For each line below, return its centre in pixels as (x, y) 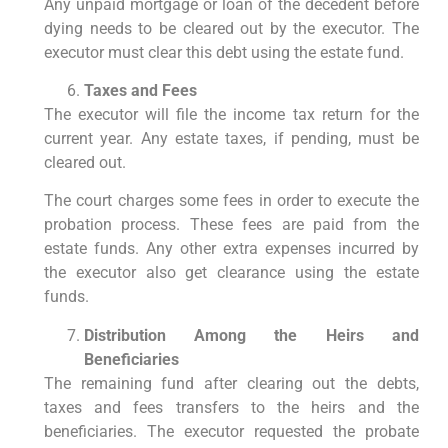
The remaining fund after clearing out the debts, (231, 383)
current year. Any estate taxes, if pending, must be (231, 139)
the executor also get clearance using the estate (231, 273)
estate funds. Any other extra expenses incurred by (231, 249)
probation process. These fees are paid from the (231, 225)
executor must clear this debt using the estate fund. (223, 52)
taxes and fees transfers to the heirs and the (231, 407)
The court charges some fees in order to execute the (231, 201)
